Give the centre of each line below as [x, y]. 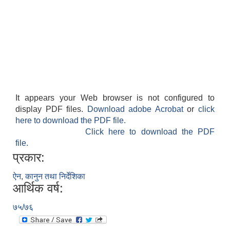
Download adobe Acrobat [137, 109]
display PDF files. [51, 109]
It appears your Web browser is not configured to [115, 98]
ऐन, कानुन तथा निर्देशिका [49, 177]
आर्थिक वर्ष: [38, 188]
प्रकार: [29, 158]
